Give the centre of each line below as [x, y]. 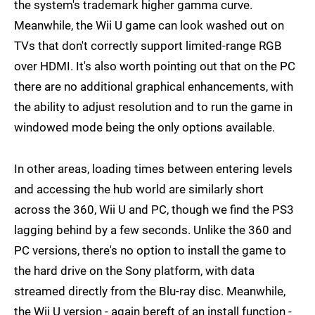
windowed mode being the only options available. [144, 128]
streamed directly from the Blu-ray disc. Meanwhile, [150, 291]
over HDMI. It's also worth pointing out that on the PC [155, 66]
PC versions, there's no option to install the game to [150, 251]
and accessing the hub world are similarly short [139, 189]
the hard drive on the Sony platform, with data [134, 271]
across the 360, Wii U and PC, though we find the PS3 [154, 210]
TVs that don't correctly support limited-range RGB [148, 46]
